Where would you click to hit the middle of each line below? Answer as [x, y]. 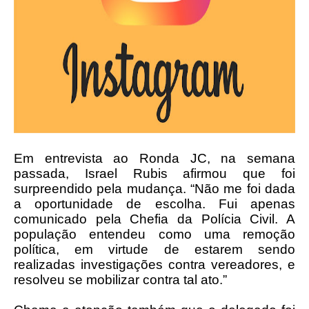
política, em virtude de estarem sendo [154, 249]
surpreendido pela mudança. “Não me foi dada [154, 189]
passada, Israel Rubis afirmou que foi [154, 173]
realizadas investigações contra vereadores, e [154, 265]
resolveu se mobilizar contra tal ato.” [120, 280]
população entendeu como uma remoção [154, 234]
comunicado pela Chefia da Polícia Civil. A [154, 219]
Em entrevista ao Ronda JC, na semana [154, 158]
